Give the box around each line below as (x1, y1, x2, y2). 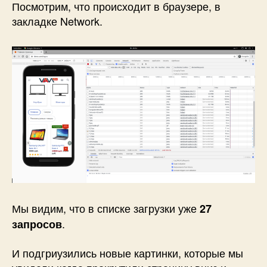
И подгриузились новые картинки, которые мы (12, 244, 243, 260)
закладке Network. (12, 13, 103, 29)
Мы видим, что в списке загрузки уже (12, 200, 200, 216)
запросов (12, 216, 62, 232)
